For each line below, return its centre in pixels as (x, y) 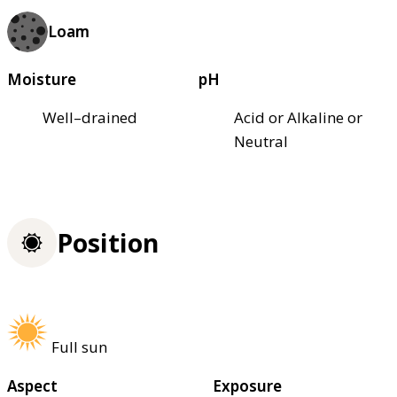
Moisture (42, 79)
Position (108, 243)
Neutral (261, 141)
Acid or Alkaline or (298, 117)
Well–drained (90, 117)
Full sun (79, 346)
